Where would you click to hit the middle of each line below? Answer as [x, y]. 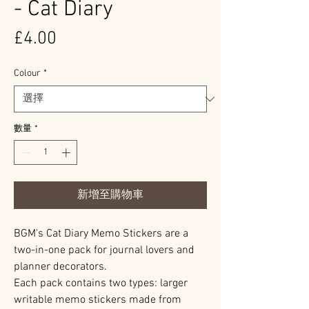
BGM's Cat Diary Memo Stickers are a [101, 233]
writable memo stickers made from [98, 300]
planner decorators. [60, 267]
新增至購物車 [110, 195]
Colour [27, 73]
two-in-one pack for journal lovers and [104, 250]
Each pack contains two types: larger [101, 283]
